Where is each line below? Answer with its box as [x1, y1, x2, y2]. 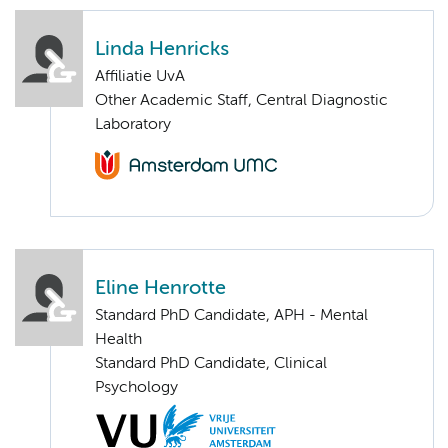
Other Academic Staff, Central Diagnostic [95, 92, 388, 109]
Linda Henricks [95, 39, 229, 59]
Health [95, 332, 142, 349]
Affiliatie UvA [95, 68, 185, 85]
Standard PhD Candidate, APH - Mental [95, 308, 368, 325]
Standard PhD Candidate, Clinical [95, 356, 327, 373]
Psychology [95, 380, 178, 397]
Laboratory [95, 116, 171, 133]
